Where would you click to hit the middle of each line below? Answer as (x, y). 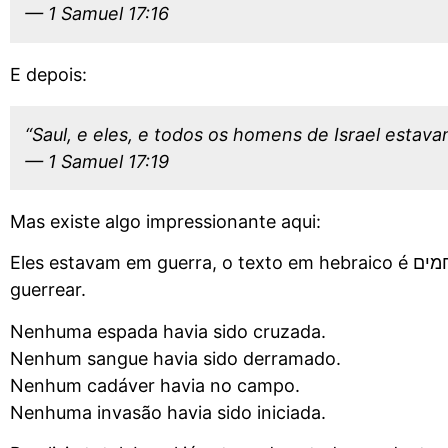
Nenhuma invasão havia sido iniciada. (168, 412)
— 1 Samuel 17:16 (97, 14)
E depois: (48, 74)
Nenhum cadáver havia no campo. (155, 385)
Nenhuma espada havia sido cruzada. (168, 331)
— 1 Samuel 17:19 (97, 161)
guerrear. (48, 290)
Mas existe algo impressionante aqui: (165, 221)
